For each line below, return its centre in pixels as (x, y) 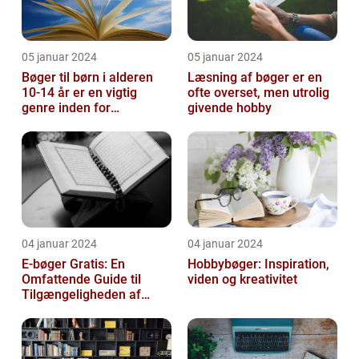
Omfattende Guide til (81, 280)
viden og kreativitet (242, 280)
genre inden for (66, 108)
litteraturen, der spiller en (95, 123)
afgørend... (53, 139)
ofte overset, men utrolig (258, 93)
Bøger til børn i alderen (87, 78)
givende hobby (230, 108)
